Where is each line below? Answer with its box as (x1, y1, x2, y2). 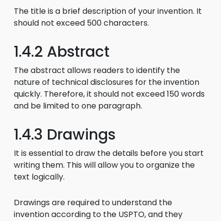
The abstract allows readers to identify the (14, 65, 180, 76)
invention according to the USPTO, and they (14, 209, 183, 220)
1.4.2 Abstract (14, 41, 110, 62)
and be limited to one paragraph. (14, 100, 142, 111)
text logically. (14, 171, 65, 183)
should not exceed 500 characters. (14, 17, 149, 29)
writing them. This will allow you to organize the (14, 159, 195, 171)
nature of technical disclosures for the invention (14, 76, 199, 88)
